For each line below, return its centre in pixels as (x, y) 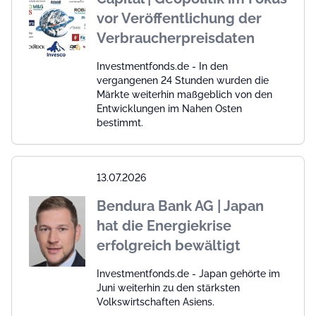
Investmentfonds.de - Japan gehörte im (188, 274)
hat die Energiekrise (164, 226)
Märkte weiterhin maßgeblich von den (184, 95)
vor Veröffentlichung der (179, 19)
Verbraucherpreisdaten (176, 38)
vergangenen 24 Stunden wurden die (183, 81)
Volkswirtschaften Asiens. (156, 302)
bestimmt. (120, 123)
